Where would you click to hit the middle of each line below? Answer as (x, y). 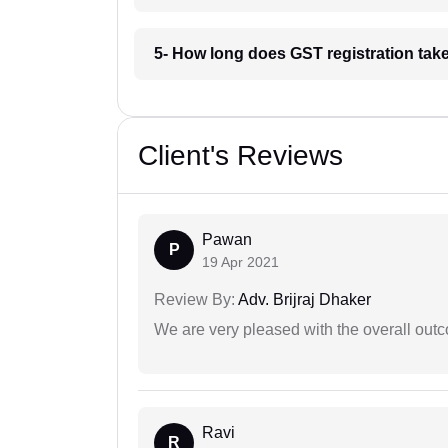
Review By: (194, 299)
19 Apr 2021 (240, 261)
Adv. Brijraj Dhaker (303, 299)
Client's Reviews (240, 155)
